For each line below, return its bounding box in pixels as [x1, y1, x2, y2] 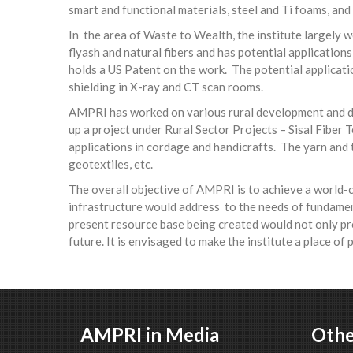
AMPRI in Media [80, 323, 219, 346]
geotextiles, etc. [69, 157, 153, 171]
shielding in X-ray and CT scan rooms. [69, 80, 263, 94]
